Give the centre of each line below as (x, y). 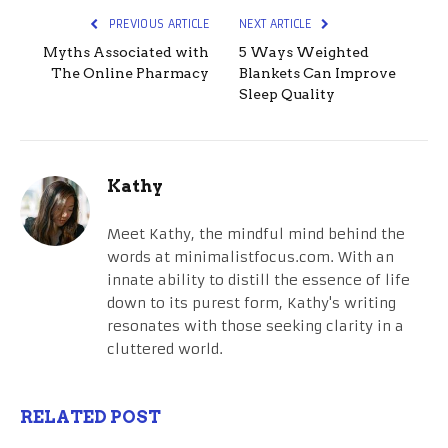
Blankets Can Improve (317, 73)
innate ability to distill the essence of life (258, 280)
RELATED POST (90, 417)
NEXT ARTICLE (277, 24)
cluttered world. (165, 349)
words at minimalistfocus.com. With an (250, 257)
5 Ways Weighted (304, 52)
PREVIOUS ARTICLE (157, 24)
